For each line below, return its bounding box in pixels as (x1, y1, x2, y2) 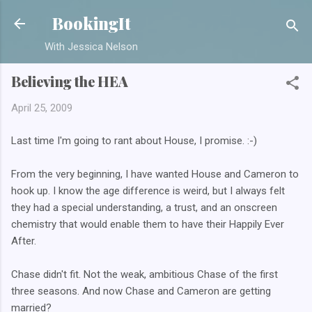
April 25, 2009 (11, 102, 72, 114)
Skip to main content (109, 11, 203, 24)
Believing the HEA (11, 72, 128, 91)
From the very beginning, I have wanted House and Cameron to (11, 167, 299, 180)
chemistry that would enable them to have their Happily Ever (11, 217, 284, 231)
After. (11, 234, 36, 247)
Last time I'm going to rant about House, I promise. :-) (11, 134, 257, 147)
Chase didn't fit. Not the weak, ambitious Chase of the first (11, 267, 278, 281)
